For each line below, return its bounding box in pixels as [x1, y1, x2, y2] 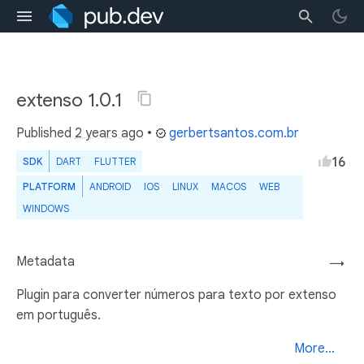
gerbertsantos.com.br [169, 125, 299, 141]
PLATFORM [23, 180, 76, 193]
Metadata [16, 253, 75, 270]
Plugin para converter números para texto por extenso [16, 287, 336, 303]
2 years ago [75, 125, 144, 141]
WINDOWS [23, 202, 69, 214]
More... [294, 340, 335, 357]
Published [16, 125, 75, 141]
